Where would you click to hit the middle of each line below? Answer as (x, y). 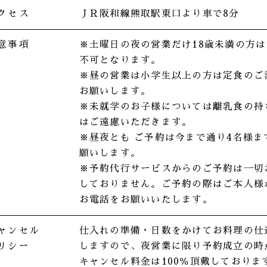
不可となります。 (120, 60)
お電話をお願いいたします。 (146, 200)
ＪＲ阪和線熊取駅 (120, 14)
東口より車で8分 (200, 14)
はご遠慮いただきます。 (136, 122)
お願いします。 (115, 91)
